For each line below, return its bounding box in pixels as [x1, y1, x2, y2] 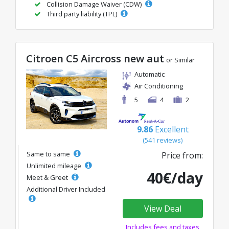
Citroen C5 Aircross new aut [26, 52, 164, 65]
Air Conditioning [134, 81, 183, 90]
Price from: [162, 150, 203, 161]
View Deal [144, 203, 181, 214]
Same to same [27, 149, 72, 158]
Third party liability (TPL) [45, 9, 119, 18]
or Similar [166, 55, 195, 64]
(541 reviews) [143, 135, 182, 145]
